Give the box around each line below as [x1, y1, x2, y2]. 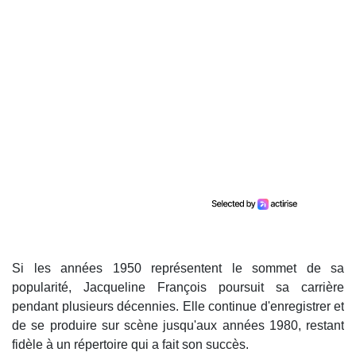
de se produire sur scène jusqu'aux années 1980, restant [12, 318, 344, 332]
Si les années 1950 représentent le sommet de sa [12, 261, 344, 275]
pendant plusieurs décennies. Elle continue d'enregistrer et [12, 299, 344, 313]
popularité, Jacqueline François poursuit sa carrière [12, 280, 344, 294]
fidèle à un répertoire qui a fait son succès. [12, 337, 249, 351]
